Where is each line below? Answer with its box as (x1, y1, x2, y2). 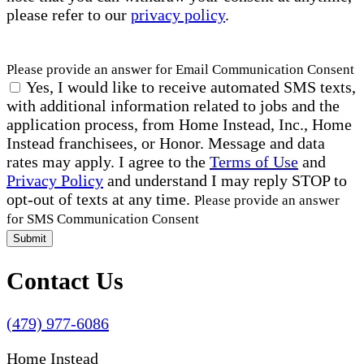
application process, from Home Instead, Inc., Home (6, 115, 352, 133)
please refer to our (6, 5, 131, 24)
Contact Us (6, 266, 123, 294)
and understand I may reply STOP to (103, 171, 347, 189)
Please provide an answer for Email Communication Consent (6, 61, 354, 77)
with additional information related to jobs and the (6, 96, 340, 115)
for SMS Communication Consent (6, 210, 199, 227)
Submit (13, 232, 46, 245)
